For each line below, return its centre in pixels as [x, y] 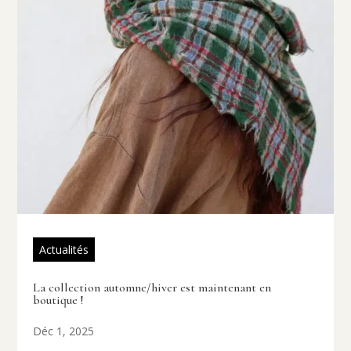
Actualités [64, 250]
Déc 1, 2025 [64, 331]
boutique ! [58, 300]
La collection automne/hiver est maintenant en [152, 288]
